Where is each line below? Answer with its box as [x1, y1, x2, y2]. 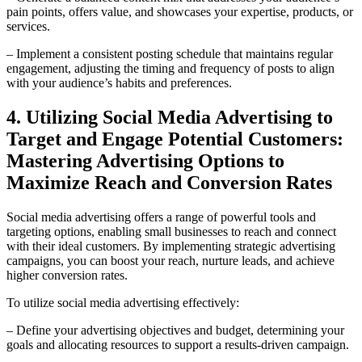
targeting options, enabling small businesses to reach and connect [6, 225, 336, 239]
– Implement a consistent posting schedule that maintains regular [6, 47, 333, 61]
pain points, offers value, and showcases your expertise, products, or [6, 5, 353, 19]
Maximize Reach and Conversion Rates [6, 172, 332, 194]
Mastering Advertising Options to [6, 150, 284, 172]
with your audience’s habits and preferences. [6, 76, 232, 90]
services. [6, 19, 50, 34]
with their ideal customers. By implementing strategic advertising [6, 239, 335, 254]
